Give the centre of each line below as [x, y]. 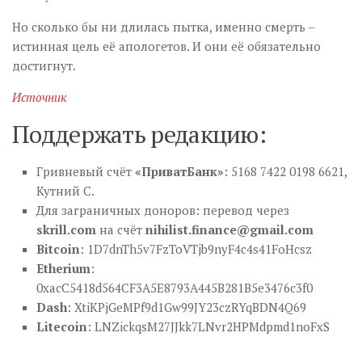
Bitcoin [58, 248]
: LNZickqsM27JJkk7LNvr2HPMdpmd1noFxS [208, 326]
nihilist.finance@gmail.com [229, 229]
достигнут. [44, 65]
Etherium [63, 268]
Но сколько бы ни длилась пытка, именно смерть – [163, 26]
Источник [40, 97]
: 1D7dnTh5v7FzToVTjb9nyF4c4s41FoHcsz [196, 248]
